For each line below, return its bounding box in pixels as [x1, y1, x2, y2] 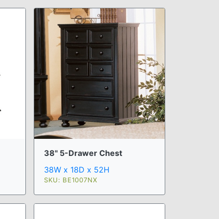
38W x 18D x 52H [44, 165, 109, 175]
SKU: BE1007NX [44, 176, 98, 184]
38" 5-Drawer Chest [44, 148, 122, 158]
